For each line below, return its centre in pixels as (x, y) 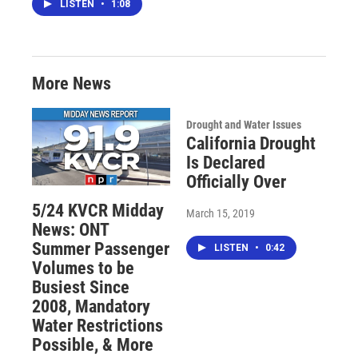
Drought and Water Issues (243, 125)
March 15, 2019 (220, 214)
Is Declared (225, 163)
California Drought (251, 144)
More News (72, 84)
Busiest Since (81, 287)
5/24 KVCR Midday (98, 210)
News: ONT (70, 229)
